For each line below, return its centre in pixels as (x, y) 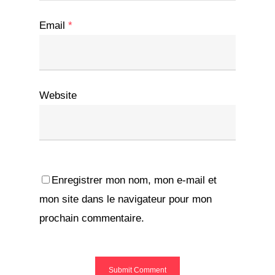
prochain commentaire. (92, 218)
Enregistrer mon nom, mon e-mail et (134, 180)
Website (58, 95)
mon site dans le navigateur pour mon (126, 199)
